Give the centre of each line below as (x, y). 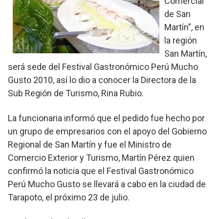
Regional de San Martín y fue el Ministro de (90, 144)
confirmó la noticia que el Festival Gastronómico (101, 171)
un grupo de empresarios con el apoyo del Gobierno (107, 131)
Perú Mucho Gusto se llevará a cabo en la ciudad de (107, 184)
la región (181, 40)
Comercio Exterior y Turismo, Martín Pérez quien (101, 157)
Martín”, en (184, 27)
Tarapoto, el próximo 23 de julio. (69, 197)
